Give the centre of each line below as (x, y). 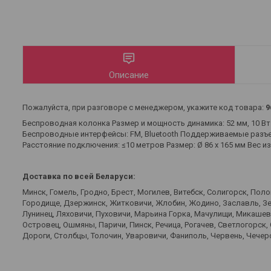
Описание (129, 75)
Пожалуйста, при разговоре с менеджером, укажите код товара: (144, 108)
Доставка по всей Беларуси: (79, 177)
